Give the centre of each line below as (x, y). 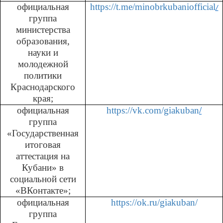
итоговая (43, 144)
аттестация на (43, 156)
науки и (43, 52)
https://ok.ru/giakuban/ (154, 202)
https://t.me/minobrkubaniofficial (153, 6)
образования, (43, 41)
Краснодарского (43, 87)
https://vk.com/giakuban (153, 110)
